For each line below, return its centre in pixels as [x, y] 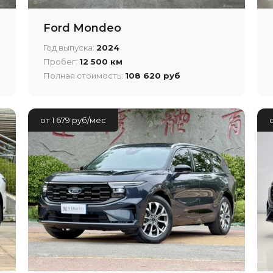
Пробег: [61, 61]
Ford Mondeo [82, 28]
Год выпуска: [69, 47]
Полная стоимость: [84, 75]
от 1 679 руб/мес [73, 120]
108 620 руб [152, 75]
